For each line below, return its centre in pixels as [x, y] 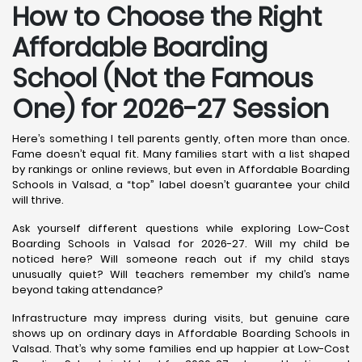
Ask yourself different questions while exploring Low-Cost [181, 228]
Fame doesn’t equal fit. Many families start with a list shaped [181, 154]
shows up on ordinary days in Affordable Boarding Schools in [181, 333]
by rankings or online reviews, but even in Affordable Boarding [181, 169]
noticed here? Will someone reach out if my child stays [181, 259]
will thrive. [38, 200]
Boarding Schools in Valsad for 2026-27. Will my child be [181, 243]
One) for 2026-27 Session [170, 108]
